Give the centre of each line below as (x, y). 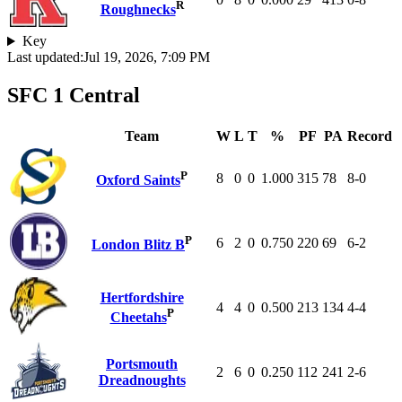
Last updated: (45, 57)
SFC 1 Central (74, 96)
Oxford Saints (138, 180)
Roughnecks (138, 10)
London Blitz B (138, 245)
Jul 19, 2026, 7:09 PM (147, 57)
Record (370, 136)
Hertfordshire (142, 298)
